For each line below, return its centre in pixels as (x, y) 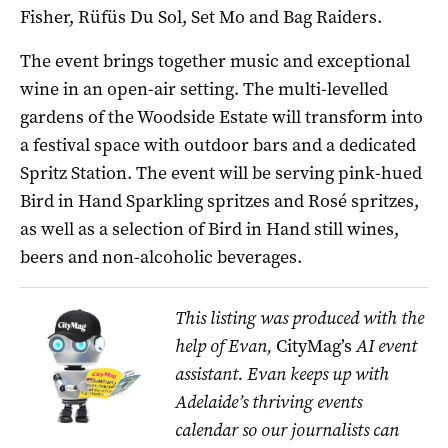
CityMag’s (313, 345)
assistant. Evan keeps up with (281, 373)
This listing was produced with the (299, 317)
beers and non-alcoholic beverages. (163, 256)
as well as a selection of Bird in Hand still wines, (209, 228)
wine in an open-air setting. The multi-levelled (204, 88)
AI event (384, 345)
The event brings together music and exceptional (215, 60)
